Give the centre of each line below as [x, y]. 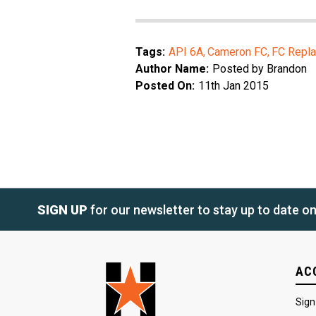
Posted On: [165, 86]
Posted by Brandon [260, 69]
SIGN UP [62, 209]
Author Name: [172, 69]
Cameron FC [237, 52]
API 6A [186, 52]
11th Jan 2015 [233, 86]
